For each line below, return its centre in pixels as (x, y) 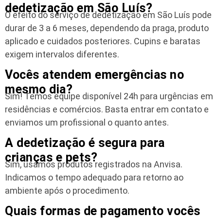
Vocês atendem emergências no (94, 74)
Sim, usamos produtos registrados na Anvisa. (94, 164)
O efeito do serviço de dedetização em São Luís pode (108, 15)
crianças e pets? (51, 157)
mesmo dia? (39, 89)
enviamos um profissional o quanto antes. (87, 122)
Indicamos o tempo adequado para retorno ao (94, 177)
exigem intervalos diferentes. (62, 54)
